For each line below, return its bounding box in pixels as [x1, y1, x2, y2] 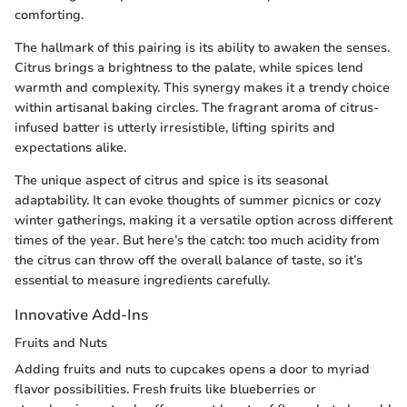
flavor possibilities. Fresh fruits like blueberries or [15, 380, 316, 398]
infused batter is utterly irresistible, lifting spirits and [15, 118, 335, 136]
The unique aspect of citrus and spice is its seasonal [15, 171, 328, 189]
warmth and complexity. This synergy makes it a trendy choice [15, 78, 390, 96]
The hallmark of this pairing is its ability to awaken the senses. [15, 38, 390, 56]
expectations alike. [15, 138, 126, 156]
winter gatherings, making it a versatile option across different [15, 211, 392, 229]
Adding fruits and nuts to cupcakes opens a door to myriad [15, 360, 370, 378]
